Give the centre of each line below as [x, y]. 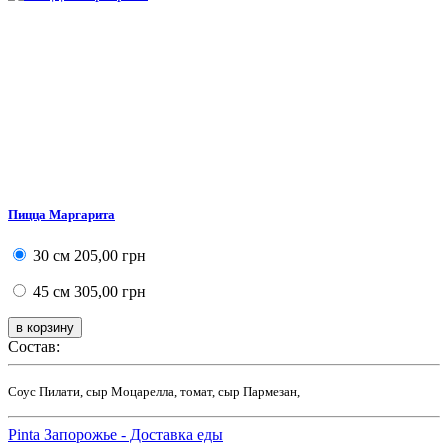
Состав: [34, 347]
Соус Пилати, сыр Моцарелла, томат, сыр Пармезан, [154, 392]
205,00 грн [108, 256]
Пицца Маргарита [61, 215]
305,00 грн [108, 292]
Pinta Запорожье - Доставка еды [115, 435]
